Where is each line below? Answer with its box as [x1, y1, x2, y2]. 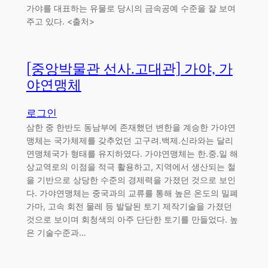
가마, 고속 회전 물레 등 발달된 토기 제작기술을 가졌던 [26, 200, 232, 211]
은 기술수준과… [26, 227, 86, 237]
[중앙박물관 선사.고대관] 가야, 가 [26, 60, 233, 79]
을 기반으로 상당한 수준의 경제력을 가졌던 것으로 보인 [26, 174, 236, 185]
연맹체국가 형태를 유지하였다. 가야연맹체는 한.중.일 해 [26, 148, 238, 159]
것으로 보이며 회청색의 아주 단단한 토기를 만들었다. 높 [26, 214, 238, 224]
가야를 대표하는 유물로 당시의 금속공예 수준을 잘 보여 [26, 3, 236, 14]
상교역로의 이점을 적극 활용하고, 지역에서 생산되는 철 [26, 161, 236, 172]
